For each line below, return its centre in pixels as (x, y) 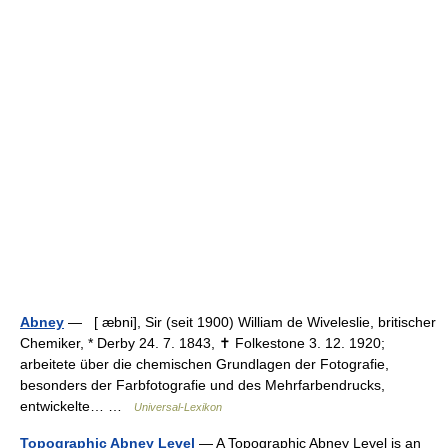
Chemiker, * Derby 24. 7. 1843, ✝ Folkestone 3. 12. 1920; (202, 343)
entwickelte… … (77, 406)
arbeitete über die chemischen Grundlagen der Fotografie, (204, 364)
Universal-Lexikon (178, 407)
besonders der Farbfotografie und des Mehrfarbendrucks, (202, 385)
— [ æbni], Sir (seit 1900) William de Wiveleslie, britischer (250, 322)
